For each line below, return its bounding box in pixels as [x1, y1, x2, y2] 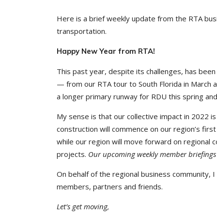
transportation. [57, 26, 107, 36]
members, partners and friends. [57, 182, 163, 191]
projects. [57, 149, 88, 159]
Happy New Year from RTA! [57, 46, 155, 56]
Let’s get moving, [57, 201, 109, 211]
